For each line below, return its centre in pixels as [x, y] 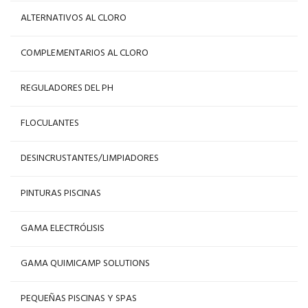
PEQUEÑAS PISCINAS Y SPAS [79, 298]
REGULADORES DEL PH [67, 88]
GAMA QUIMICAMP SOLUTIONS [85, 263]
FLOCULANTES [50, 123]
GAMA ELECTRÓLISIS [63, 228]
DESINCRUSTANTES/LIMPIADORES [90, 158]
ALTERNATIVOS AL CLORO [74, 18]
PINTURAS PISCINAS [61, 193]
